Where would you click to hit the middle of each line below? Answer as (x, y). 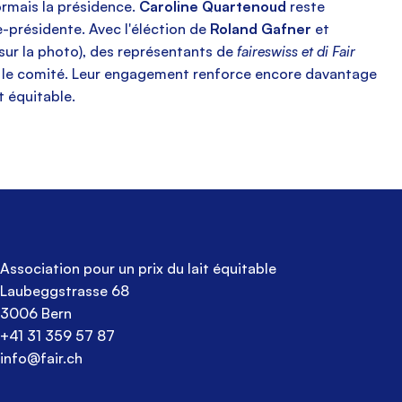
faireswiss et (275, 52)
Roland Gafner (263, 29)
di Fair (336, 52)
